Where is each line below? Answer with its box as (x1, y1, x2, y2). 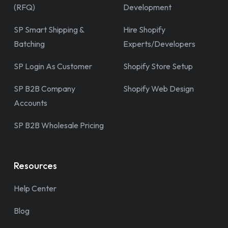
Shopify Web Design (123, 83, 194, 94)
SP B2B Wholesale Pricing (14, 120, 104, 130)
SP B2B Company (14, 83, 75, 94)
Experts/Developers (123, 38, 195, 49)
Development (123, 2, 172, 12)
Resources (14, 159, 57, 172)
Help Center (14, 183, 56, 193)
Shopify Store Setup (123, 61, 193, 71)
